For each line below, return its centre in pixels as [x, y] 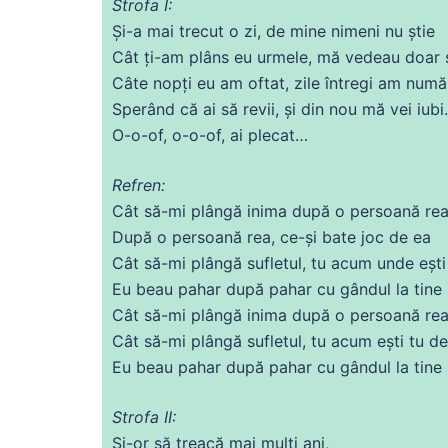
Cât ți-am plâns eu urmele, [214, 56]
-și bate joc [343, 236]
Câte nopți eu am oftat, [203, 82]
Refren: [138, 184]
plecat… [275, 134]
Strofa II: [144, 416]
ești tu [400, 340]
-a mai [152, 30]
